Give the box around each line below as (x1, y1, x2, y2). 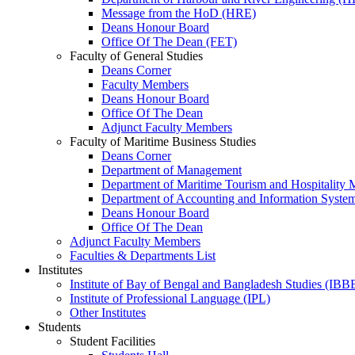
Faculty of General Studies (70, 48, 203, 63)
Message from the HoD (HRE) (101, 6, 256, 20)
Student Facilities (70, 334, 155, 348)
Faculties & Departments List (70, 248, 216, 262)
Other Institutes (70, 305, 146, 319)
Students (38, 319, 81, 334)
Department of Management (101, 162, 242, 177)
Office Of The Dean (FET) (101, 34, 237, 48)
